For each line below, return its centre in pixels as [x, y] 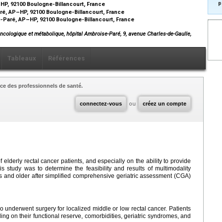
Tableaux [22, 58]
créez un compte [165, 103]
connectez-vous [101, 103]
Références [66, 58]
